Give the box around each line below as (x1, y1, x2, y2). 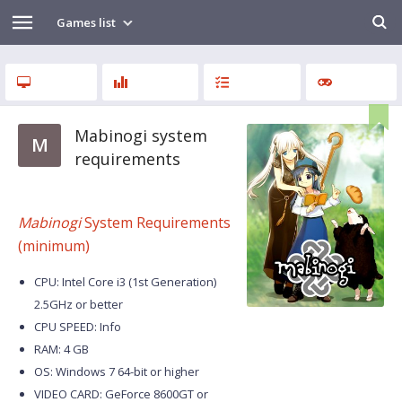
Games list (57, 14, 118, 31)
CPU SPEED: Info (34, 319, 121, 335)
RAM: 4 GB (34, 341, 89, 357)
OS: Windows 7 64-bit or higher (34, 363, 199, 380)
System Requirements (81, 213, 231, 232)
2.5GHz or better (34, 296, 123, 312)
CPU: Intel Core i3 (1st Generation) (34, 274, 216, 290)
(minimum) (18, 236, 90, 256)
